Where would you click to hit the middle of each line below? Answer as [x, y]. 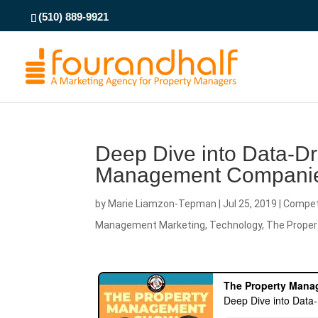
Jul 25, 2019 [250, 203]
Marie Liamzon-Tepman [163, 203]
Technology [236, 225]
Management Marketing [150, 225]
